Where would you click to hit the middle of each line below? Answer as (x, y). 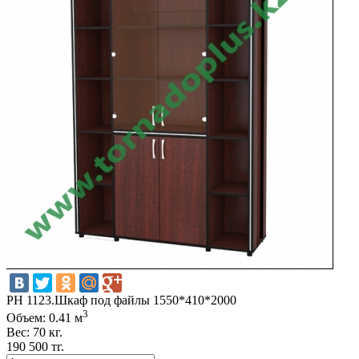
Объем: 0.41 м (44, 318)
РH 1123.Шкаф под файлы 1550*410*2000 (121, 300)
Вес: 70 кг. (34, 333)
